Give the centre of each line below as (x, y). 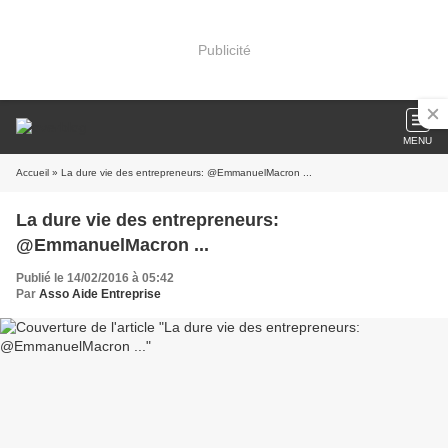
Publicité (224, 49)
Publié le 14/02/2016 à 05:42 (95, 278)
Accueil (32, 172)
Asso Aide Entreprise (100, 294)
